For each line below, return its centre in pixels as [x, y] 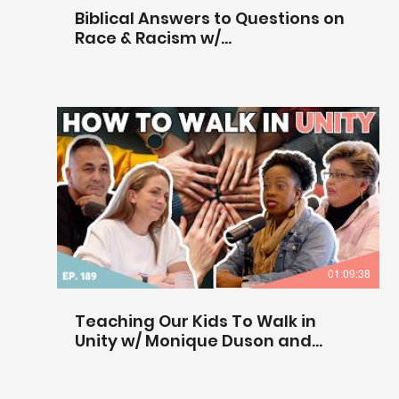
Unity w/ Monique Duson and [193, 340]
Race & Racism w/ [148, 37]
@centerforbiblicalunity [177, 57]
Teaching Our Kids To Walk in [195, 321]
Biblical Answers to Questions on [210, 18]
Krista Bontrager [145, 360]
